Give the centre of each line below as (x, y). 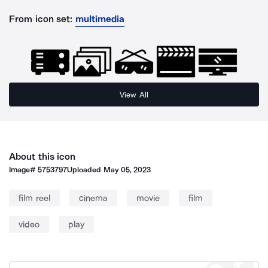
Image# (24, 170)
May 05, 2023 (127, 170)
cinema (93, 198)
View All (134, 95)
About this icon (42, 156)
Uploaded (85, 170)
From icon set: (41, 19)
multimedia (100, 19)
